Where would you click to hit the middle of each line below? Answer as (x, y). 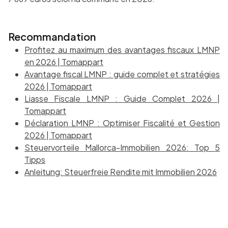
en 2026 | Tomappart (64, 62)
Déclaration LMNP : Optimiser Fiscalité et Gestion (122, 123)
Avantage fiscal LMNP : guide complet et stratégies (122, 74)
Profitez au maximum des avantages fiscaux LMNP (122, 50)
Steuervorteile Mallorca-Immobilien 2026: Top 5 (122, 148)
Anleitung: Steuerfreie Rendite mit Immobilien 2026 (121, 172)
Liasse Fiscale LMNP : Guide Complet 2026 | (122, 99)
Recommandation (52, 37)
